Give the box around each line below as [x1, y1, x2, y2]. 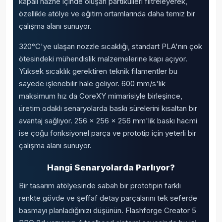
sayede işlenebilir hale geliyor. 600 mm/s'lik [18, 79, 166, 88]
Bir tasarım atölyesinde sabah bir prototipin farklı [18, 181, 181, 190]
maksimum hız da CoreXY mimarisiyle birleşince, [18, 91, 182, 101]
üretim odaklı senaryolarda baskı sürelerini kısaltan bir [18, 104, 197, 113]
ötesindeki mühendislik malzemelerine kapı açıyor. [18, 54, 187, 63]
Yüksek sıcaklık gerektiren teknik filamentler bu [18, 66, 177, 76]
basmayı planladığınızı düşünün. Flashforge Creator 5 [18, 206, 196, 215]
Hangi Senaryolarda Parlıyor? [47, 163, 175, 172]
